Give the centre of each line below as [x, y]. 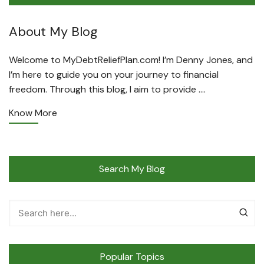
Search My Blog [132, 169]
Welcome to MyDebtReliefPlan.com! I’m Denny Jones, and [131, 60]
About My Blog [53, 32]
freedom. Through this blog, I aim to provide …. [107, 90]
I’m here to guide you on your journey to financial [114, 75]
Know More [33, 113]
